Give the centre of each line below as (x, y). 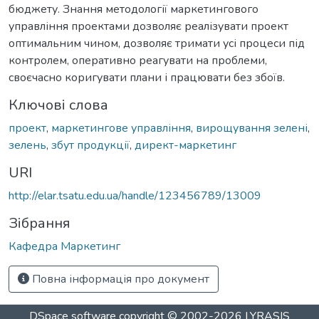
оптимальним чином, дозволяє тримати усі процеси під (157, 43)
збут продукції (90, 145)
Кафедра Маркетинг (64, 246)
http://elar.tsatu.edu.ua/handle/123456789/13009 (135, 195)
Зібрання (40, 223)
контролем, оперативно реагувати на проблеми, (138, 60)
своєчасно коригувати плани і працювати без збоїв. (147, 77)
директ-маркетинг (185, 145)
